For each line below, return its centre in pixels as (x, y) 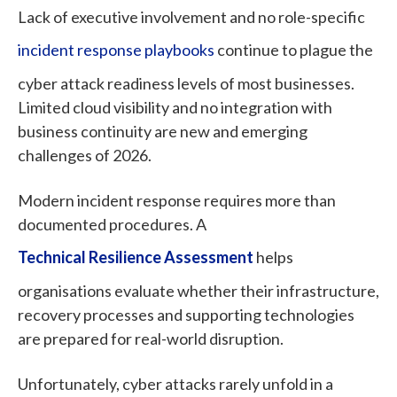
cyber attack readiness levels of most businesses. (186, 83)
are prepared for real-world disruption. (152, 338)
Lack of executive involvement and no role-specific (191, 16)
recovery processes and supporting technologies (186, 314)
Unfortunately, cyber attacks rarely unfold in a (175, 383)
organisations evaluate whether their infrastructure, (198, 290)
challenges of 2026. (85, 155)
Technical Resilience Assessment (136, 257)
